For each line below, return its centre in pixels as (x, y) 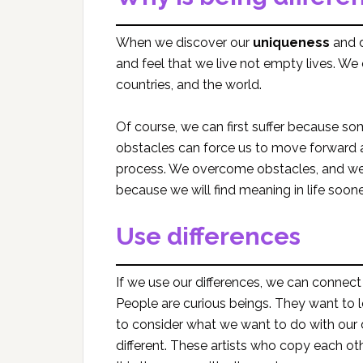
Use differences (208, 236)
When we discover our (184, 43)
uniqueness (291, 43)
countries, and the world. (189, 85)
